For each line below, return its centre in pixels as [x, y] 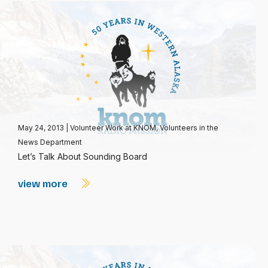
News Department [50, 142]
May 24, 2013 [42, 128]
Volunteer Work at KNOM [113, 128]
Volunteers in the [189, 128]
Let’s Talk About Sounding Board [83, 156]
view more [44, 183]
